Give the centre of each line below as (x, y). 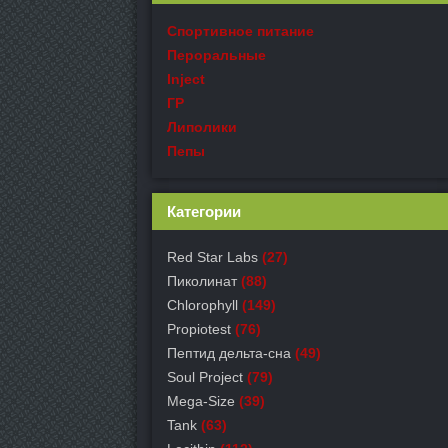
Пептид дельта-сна (229, 353)
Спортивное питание (240, 31)
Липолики (202, 127)
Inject (186, 79)
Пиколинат (202, 281)
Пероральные (216, 55)
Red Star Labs (212, 257)
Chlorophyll (202, 305)
